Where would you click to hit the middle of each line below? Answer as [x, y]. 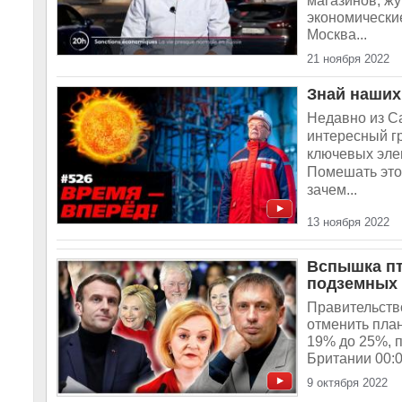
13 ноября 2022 [348, 222]
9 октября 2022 [347, 383]
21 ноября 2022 [348, 59]
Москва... [337, 35]
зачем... [332, 190]
